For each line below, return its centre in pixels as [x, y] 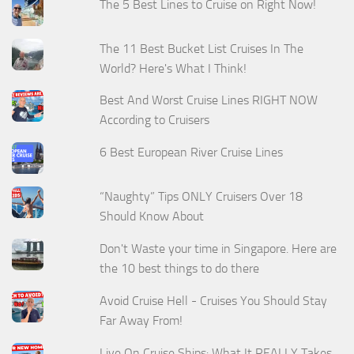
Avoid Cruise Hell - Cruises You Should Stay [214, 301]
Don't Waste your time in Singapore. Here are [218, 249]
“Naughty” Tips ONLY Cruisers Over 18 [201, 197]
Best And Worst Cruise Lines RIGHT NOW [209, 100]
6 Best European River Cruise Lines [192, 153]
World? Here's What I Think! [173, 68]
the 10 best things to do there [180, 269]
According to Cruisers [155, 120]
